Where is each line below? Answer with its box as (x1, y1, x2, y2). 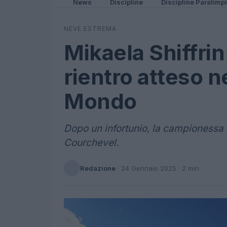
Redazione (80, 164, 116, 172)
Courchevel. (64, 137, 119, 148)
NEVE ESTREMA (64, 25, 117, 32)
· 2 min (176, 164, 199, 172)
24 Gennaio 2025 (121, 164, 176, 172)
